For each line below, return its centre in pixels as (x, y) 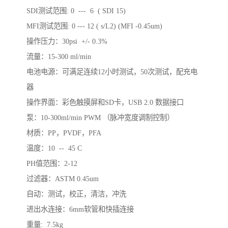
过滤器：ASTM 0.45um (63, 179)
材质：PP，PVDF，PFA (64, 133)
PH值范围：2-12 (52, 164)
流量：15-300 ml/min (59, 57)
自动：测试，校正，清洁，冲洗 (76, 194)
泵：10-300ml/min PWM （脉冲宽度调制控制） (100, 118)
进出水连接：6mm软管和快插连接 (80, 209)
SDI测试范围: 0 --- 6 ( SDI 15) (76, 11)
